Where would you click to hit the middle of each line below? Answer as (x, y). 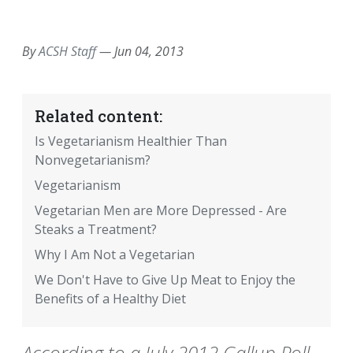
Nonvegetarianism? (93, 160)
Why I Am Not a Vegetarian (115, 255)
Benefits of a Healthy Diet (110, 299)
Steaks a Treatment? (96, 230)
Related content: (98, 116)
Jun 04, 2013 (149, 52)
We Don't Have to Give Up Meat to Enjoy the (165, 280)
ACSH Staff (67, 52)
